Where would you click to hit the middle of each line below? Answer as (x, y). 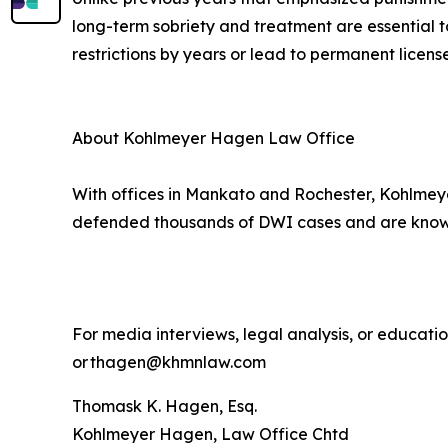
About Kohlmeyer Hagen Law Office (213, 138)
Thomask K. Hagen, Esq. (164, 406)
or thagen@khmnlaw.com (169, 362)
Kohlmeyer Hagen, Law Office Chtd (210, 434)
